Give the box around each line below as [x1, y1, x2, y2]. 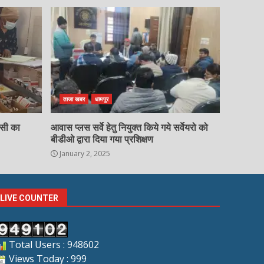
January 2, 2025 [57, 148, 110, 159]
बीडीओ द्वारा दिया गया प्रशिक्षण [50, 134, 153, 146]
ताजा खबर [62, 95, 85, 104]
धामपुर [95, 95, 108, 104]
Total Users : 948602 [6, 238, 99, 252]
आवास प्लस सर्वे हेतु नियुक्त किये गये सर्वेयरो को [50, 122, 208, 134]
